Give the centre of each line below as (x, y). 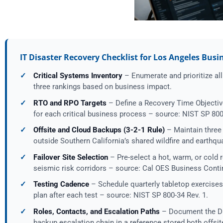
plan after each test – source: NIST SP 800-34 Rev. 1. (120, 195)
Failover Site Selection (70, 157)
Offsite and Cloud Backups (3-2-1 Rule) (99, 130)
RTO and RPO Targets (70, 103)
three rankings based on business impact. (102, 87)
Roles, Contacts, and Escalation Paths (96, 211)
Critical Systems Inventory (78, 76)
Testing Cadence (61, 184)
